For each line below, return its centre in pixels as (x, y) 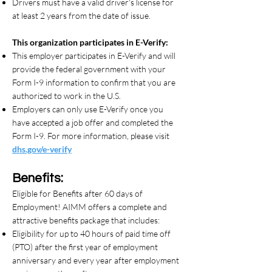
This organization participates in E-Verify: (90, 42)
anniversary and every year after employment (96, 260)
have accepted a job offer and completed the (93, 122)
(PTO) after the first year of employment (85, 247)
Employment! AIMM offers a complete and (90, 207)
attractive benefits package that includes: (86, 220)
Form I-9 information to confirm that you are (94, 82)
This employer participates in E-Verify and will (94, 56)
